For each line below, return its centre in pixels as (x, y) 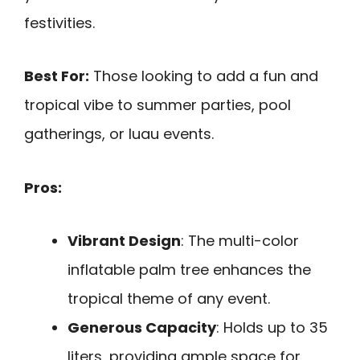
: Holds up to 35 (272, 328)
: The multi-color (240, 241)
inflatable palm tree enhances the (189, 270)
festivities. (59, 22)
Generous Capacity (142, 328)
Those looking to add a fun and (204, 76)
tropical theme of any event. (169, 299)
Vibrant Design (124, 241)
